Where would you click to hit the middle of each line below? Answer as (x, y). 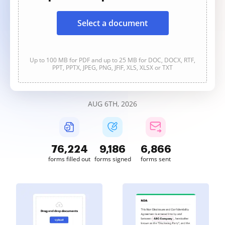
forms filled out (69, 159)
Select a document (113, 23)
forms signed (113, 159)
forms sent (156, 159)
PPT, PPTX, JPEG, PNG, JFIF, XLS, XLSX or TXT (113, 68)
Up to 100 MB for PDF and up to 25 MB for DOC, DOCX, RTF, (113, 60)
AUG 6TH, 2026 (113, 104)
